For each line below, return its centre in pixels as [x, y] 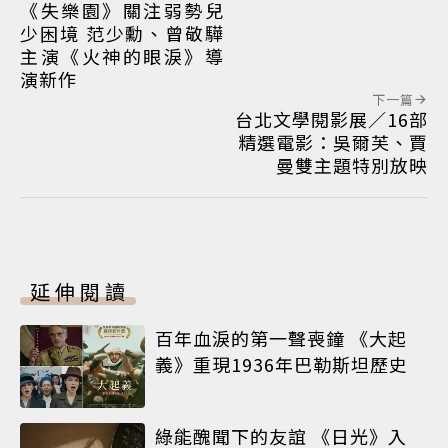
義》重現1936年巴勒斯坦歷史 [281, 363]
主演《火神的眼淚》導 [122, 55]
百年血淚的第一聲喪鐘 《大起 [281, 337]
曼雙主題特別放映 [352, 164]
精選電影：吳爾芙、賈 [333, 141]
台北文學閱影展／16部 [331, 118]
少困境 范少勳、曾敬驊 [122, 32]
